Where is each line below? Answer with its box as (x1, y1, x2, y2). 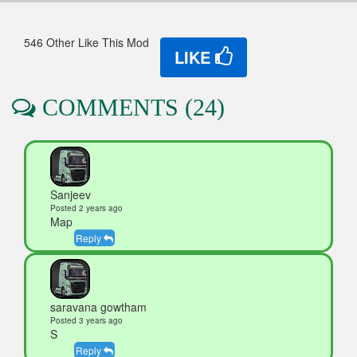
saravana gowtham (50, 299, 147, 316)
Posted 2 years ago (50, 202, 123, 214)
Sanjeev (50, 186, 91, 203)
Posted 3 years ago (50, 315, 123, 327)
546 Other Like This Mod (24, 34, 159, 51)
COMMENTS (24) (36, 94, 225, 121)
